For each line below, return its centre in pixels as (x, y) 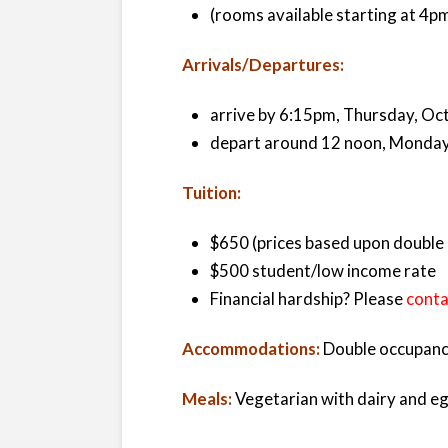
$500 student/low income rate (322, 271)
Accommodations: (251, 349)
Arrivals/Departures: (263, 65)
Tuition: (211, 193)
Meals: (207, 399)
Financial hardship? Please (307, 299)
